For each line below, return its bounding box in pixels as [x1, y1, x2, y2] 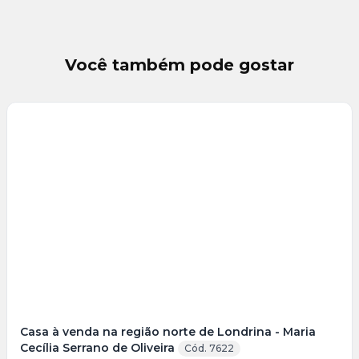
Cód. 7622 [184, 342, 234, 355]
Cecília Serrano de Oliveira [20, 341, 175, 355]
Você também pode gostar [65, 55, 294, 75]
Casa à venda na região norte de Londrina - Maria [20, 325, 316, 339]
